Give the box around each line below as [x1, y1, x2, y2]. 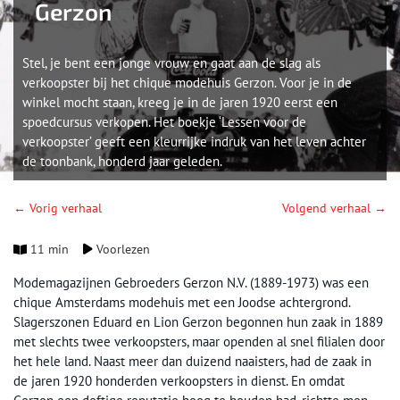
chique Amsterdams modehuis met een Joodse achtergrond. [13, 294, 350, 311]
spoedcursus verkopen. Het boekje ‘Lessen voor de [22, 113, 306, 130]
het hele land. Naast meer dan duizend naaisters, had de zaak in [13, 353, 371, 370]
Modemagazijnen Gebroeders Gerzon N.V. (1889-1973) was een [13, 274, 369, 291]
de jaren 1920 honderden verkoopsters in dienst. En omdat [13, 372, 345, 389]
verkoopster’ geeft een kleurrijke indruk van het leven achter [22, 133, 366, 150]
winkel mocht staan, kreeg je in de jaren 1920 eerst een [22, 94, 337, 111]
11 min [30, 241, 70, 257]
